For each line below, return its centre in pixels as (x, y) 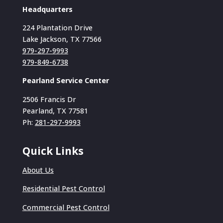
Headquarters (47, 9)
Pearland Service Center (65, 81)
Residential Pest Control (63, 189)
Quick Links (53, 151)
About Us (38, 170)
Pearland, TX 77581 (55, 111)
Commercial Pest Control (66, 207)
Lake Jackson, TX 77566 (62, 39)
